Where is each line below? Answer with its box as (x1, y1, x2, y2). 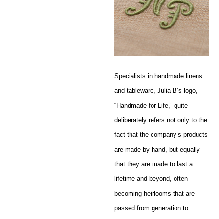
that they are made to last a (114, 160, 193, 168)
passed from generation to (114, 204, 188, 212)
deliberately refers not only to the (114, 116, 207, 124)
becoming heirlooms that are (114, 189, 195, 197)
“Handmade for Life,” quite (114, 101, 188, 109)
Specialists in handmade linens (114, 72, 202, 80)
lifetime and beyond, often (114, 175, 188, 182)
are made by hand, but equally (114, 145, 200, 153)
